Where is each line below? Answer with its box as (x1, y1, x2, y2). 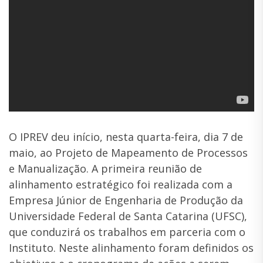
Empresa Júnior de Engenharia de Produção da (9, 193, 243, 207)
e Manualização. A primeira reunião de (9, 161, 202, 176)
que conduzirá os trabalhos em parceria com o (9, 224, 245, 239)
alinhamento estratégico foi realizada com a (9, 177, 232, 191)
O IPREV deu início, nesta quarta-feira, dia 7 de (9, 129, 243, 144)
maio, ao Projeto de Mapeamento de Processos (9, 145, 248, 160)
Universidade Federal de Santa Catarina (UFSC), (9, 208, 247, 223)
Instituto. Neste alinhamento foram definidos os (9, 240, 254, 255)
